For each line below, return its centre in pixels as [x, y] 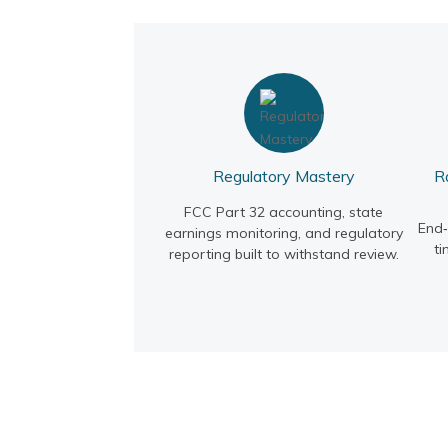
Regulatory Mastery [283, 175]
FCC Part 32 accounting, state [284, 211]
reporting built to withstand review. [283, 253]
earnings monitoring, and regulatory [283, 232]
